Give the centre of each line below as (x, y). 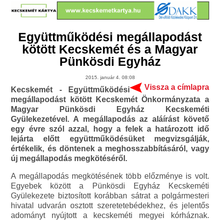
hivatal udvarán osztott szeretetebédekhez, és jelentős (110, 206)
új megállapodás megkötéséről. (69, 159)
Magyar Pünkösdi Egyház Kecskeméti (110, 110)
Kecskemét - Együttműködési (70, 90)
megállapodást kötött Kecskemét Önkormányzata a (110, 100)
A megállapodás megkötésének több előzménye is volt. (110, 176)
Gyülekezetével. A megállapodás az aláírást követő (110, 119)
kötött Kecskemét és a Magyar (110, 49)
